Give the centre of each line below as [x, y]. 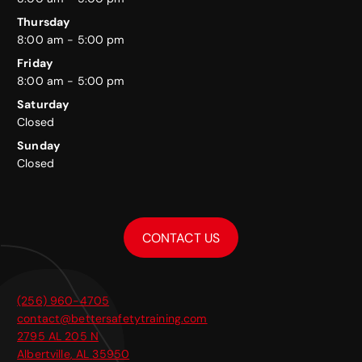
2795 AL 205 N [58, 337]
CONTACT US [181, 238]
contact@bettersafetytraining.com [112, 319]
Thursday [44, 21]
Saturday [44, 104]
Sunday [39, 145]
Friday [35, 63]
